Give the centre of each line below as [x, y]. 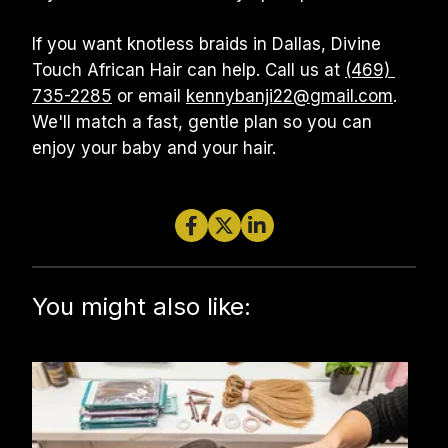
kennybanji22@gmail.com [289, 96]
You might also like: [141, 306]
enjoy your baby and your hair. [154, 148]
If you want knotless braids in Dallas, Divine [206, 44]
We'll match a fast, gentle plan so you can [202, 122]
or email [149, 96]
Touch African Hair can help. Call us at [188, 70]
